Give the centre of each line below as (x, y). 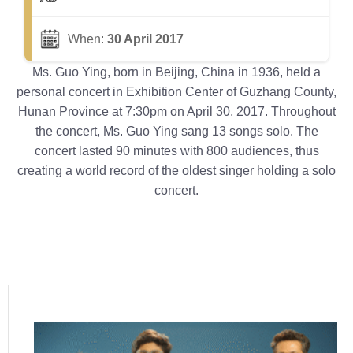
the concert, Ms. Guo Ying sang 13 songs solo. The (176, 131)
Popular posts (77, 300)
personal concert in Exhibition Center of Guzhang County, (176, 92)
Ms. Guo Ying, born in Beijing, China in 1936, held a (176, 72)
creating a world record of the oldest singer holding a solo (176, 171)
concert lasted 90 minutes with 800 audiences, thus (176, 151)
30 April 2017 (146, 39)
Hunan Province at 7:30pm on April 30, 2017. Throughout (176, 111)
